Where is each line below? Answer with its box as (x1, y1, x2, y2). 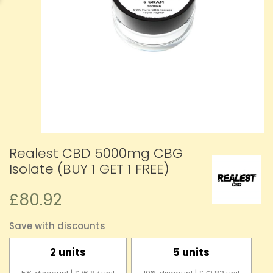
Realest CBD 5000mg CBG (9, 144, 183, 163)
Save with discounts (9, 219, 105, 233)
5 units (173, 245, 210, 260)
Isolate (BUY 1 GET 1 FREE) (9, 160, 169, 179)
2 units (50, 245, 87, 260)
